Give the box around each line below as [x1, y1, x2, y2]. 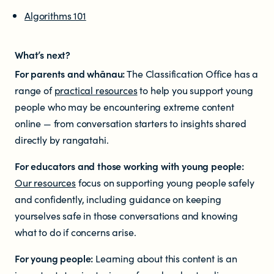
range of [15, 83, 54, 97]
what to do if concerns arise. [15, 225, 136, 239]
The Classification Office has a [125, 67, 259, 80]
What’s [15, 48, 45, 61]
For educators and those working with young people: [15, 159, 244, 172]
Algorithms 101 [24, 9, 86, 22]
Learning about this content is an [93, 251, 237, 265]
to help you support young [137, 83, 253, 97]
